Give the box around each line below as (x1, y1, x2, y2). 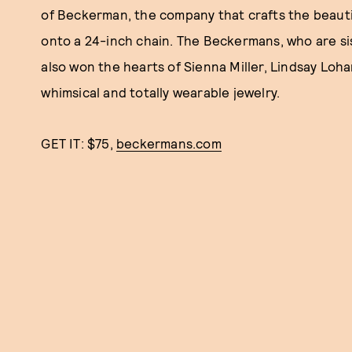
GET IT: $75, (41, 135, 116, 151)
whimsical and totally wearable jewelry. (41, 84, 280, 100)
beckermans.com (116, 135, 222, 151)
